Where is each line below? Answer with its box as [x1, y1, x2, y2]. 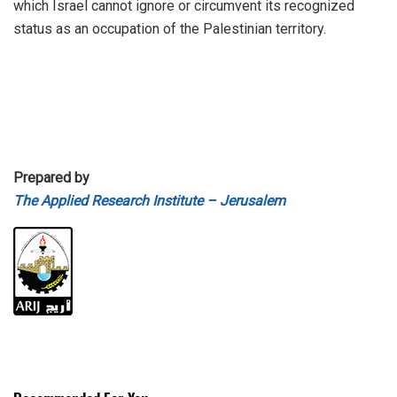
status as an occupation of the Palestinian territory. [13, 20, 326, 38]
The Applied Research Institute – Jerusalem [13, 192, 285, 210]
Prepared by [13, 169, 93, 187]
